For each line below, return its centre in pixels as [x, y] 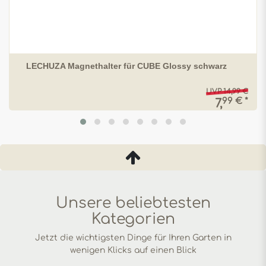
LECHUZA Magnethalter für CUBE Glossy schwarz [126, 66]
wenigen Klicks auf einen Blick [133, 251]
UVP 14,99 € [227, 92]
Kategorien [133, 219]
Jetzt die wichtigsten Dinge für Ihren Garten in [133, 238]
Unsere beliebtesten [133, 203]
